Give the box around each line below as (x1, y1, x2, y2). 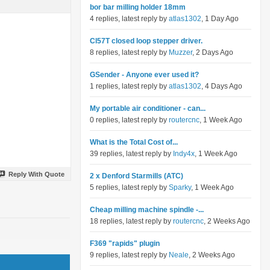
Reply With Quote (8, 170, 64, 178)
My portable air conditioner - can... (90, 104, 206, 113)
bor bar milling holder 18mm (90, 3, 186, 11)
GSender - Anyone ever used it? (90, 71, 199, 79)
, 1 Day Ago (201, 14, 239, 23)
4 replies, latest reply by (90, 14, 169, 23)
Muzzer (169, 48, 192, 57)
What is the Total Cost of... (90, 138, 178, 146)
